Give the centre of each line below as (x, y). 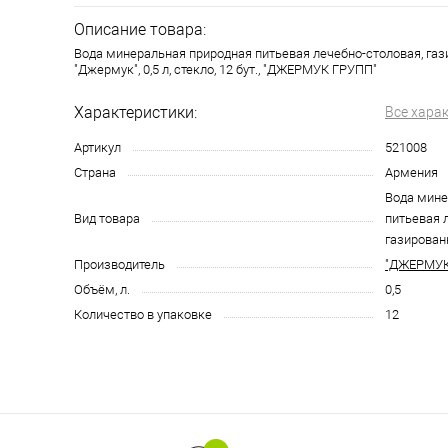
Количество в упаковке (143, 314)
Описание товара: (140, 29)
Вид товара (107, 218)
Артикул (97, 147)
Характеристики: (135, 112)
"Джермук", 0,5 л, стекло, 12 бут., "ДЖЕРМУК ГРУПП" (225, 69)
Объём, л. (102, 289)
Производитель (119, 264)
